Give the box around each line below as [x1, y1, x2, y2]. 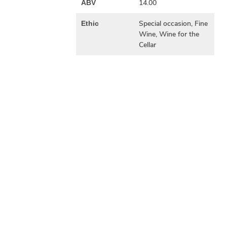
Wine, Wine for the [138, 29, 199, 39]
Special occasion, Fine [138, 19, 208, 28]
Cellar [138, 40, 156, 50]
